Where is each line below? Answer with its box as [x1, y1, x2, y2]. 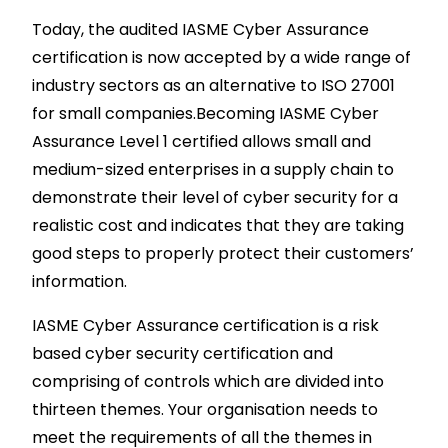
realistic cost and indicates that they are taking [31, 213, 404, 237]
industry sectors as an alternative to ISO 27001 [31, 73, 395, 97]
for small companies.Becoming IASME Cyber [31, 101, 379, 125]
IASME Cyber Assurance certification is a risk [31, 313, 379, 337]
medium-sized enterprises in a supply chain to [31, 157, 394, 181]
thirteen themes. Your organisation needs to [31, 397, 378, 421]
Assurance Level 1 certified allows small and [31, 129, 371, 153]
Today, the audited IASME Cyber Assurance [31, 17, 369, 41]
